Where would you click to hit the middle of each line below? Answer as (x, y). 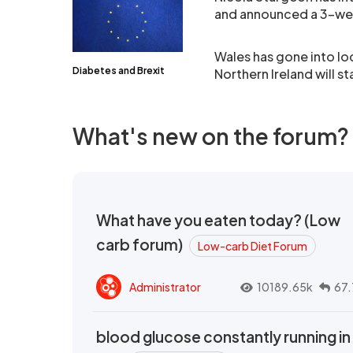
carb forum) (141, 244)
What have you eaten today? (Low (218, 220)
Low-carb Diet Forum (253, 246)
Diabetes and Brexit (119, 71)
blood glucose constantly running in (223, 336)
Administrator (165, 286)
